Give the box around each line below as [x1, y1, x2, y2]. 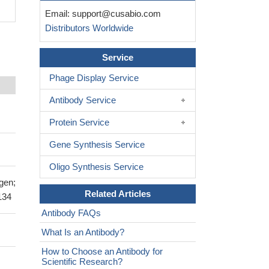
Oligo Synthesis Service [49, 162, 144, 172]
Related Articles [85, 189, 151, 199]
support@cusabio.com [72, 8, 161, 19]
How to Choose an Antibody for [41, 246, 163, 257]
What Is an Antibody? [41, 227, 124, 238]
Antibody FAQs [41, 208, 101, 219]
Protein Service [49, 117, 109, 128]
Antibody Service [49, 95, 116, 106]
